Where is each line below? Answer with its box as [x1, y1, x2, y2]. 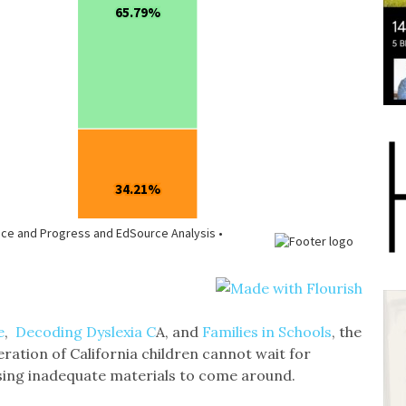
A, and [155, 322, 202, 341]
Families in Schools [201, 322, 332, 341]
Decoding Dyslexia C [14, 322, 156, 341]
